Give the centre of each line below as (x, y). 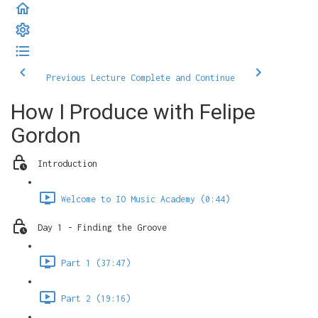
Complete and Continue (183, 78)
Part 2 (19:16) (96, 299)
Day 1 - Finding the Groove (102, 228)
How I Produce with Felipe (133, 112)
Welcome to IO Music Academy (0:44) (146, 199)
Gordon (46, 135)
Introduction (67, 164)
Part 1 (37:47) (96, 263)
